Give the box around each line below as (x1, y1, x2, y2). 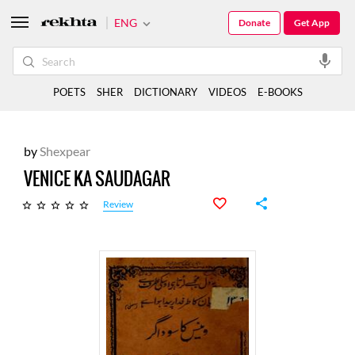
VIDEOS (208, 86, 246, 98)
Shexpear (37, 143, 90, 158)
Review (103, 198, 133, 211)
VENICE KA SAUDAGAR (24, 166, 170, 192)
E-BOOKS (257, 86, 303, 98)
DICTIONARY (133, 86, 197, 98)
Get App (294, 17, 330, 29)
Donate (239, 17, 270, 29)
